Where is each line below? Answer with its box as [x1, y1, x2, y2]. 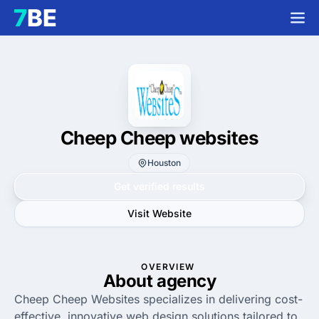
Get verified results [114, 180, 205, 192]
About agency [103, 271, 216, 291]
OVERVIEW [141, 261, 195, 272]
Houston [147, 157, 182, 168]
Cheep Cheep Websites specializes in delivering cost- [14, 292, 303, 306]
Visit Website [127, 207, 192, 219]
